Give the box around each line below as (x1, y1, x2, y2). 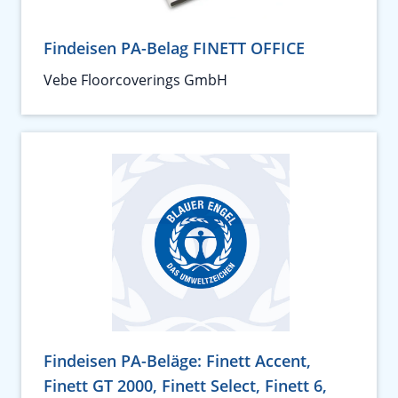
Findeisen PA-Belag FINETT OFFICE (44, 36, 305, 59)
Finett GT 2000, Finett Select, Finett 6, (44, 374, 327, 396)
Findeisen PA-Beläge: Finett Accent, (44, 349, 311, 371)
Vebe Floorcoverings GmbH (44, 69, 227, 90)
